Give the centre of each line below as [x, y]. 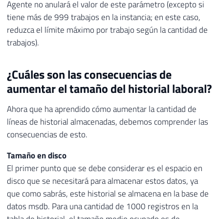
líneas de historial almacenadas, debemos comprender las [108, 121]
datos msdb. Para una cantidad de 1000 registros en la [102, 206]
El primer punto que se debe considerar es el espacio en [105, 168]
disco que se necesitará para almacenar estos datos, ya [102, 181]
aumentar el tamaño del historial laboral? [109, 88]
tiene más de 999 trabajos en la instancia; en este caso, [104, 17]
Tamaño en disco [37, 155]
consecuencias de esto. [47, 134]
